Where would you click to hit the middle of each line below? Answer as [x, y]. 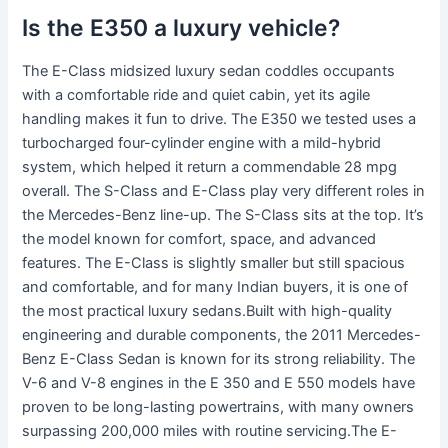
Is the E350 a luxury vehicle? [181, 27]
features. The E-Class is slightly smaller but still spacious [214, 263]
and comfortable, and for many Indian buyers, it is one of [215, 287]
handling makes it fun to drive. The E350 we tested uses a [219, 119]
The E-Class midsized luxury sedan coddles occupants [209, 71]
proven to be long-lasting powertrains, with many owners [218, 407]
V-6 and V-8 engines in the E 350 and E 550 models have [219, 383]
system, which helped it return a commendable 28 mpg [210, 167]
